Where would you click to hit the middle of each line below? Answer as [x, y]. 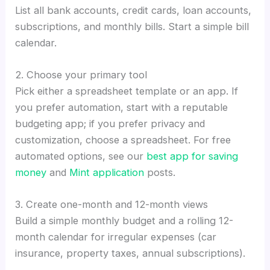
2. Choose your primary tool [81, 75]
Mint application [107, 173]
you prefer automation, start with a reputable [122, 108]
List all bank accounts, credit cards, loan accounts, [133, 10]
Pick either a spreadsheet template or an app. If [127, 91]
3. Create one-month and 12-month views [112, 205]
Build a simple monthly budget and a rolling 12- [124, 221]
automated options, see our [81, 156]
